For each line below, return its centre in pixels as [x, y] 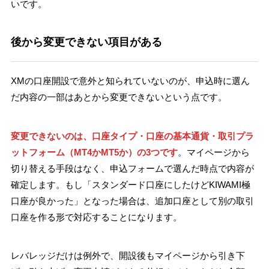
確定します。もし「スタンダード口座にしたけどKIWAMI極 [130, 184]
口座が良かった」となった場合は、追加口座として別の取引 [132, 201]
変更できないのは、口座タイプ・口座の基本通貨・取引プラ [132, 136]
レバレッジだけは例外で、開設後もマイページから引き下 [128, 256]
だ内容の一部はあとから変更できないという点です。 [119, 97]
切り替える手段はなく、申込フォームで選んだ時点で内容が [132, 168]
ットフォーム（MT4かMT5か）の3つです [94, 152]
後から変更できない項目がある [86, 42]
